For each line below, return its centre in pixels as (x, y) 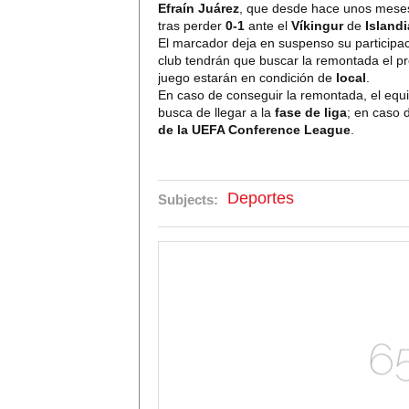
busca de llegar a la (216, 113)
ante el (268, 26)
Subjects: (188, 200)
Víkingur (317, 26)
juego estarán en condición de (247, 78)
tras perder (192, 26)
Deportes (261, 199)
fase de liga (311, 113)
